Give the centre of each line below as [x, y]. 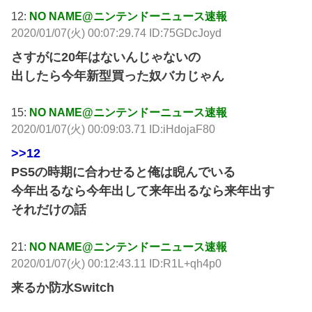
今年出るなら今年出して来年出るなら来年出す [143, 191]
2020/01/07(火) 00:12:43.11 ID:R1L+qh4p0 [117, 263]
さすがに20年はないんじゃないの [106, 57]
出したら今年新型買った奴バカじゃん [118, 76]
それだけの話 [49, 210]
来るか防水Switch [63, 287]
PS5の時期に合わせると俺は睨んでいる [124, 172]
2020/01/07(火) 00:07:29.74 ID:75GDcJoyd [117, 32]
